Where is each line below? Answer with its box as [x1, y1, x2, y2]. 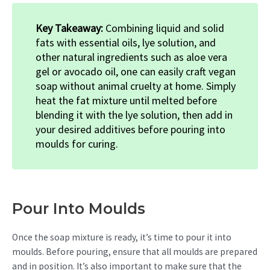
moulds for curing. [36, 136, 118, 151]
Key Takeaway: [36, 20, 105, 35]
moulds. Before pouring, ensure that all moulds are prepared [12, 245, 257, 257]
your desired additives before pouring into [36, 122, 225, 136]
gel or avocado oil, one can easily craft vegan [36, 64, 236, 78]
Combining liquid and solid [105, 20, 224, 35]
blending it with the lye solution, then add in [36, 107, 233, 122]
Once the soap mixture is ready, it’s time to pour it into [12, 231, 231, 243]
